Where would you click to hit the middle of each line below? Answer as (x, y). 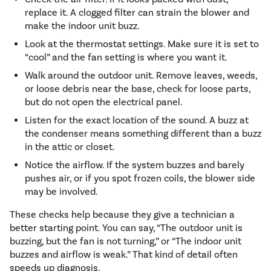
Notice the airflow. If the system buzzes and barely (135, 165)
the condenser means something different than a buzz (143, 134)
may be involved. (61, 192)
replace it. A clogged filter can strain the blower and (137, 13)
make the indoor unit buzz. (82, 26)
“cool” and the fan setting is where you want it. (126, 58)
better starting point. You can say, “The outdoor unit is (126, 228)
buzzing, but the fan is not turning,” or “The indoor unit (126, 242)
